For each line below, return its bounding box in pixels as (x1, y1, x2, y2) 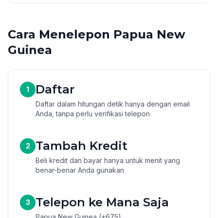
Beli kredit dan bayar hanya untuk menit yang (36, 156, 180, 164)
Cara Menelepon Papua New (8, 27, 185, 41)
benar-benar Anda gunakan (36, 166, 124, 174)
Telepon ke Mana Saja (36, 195, 169, 209)
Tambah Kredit (36, 139, 127, 153)
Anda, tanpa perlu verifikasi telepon (36, 109, 150, 118)
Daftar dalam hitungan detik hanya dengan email (36, 100, 190, 108)
